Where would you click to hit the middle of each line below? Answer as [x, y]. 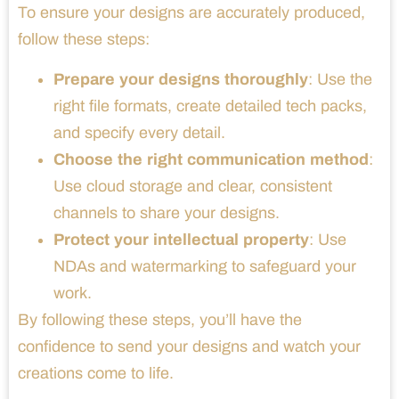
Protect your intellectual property [181, 239]
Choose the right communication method [211, 159]
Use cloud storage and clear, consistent [193, 186]
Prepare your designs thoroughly [181, 79]
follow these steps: [84, 39]
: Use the [340, 79]
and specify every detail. [139, 132]
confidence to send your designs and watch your [189, 346]
